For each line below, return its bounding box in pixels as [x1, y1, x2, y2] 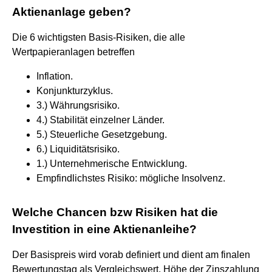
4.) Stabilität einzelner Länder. [36, 114, 165, 125]
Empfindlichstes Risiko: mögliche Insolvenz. [36, 172, 225, 183]
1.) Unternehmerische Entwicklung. [36, 158, 187, 169]
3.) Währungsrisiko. [36, 100, 120, 110]
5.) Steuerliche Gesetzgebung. [36, 129, 167, 140]
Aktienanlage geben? [12, 5, 131, 18]
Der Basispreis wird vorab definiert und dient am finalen [12, 249, 250, 260]
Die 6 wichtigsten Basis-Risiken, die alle [12, 32, 185, 42]
